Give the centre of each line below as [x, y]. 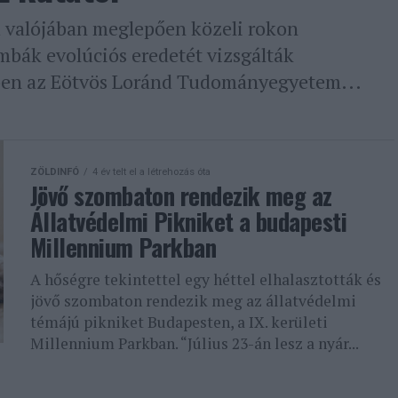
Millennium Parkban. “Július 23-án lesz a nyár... [195, 343]
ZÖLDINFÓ [55, 172]
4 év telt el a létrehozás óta [151, 172]
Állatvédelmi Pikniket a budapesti [189, 221]
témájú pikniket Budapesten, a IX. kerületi [179, 322]
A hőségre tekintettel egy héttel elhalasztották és [206, 279]
